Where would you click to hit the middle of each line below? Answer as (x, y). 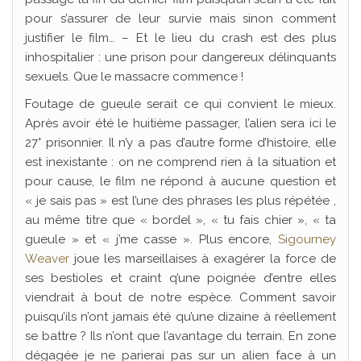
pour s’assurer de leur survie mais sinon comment (180, 19)
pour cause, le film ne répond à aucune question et (180, 181)
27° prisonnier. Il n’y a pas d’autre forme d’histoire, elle (180, 143)
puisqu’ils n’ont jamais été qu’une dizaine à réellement (180, 317)
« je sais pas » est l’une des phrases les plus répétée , (180, 201)
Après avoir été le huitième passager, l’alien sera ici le (180, 123)
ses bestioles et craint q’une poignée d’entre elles (180, 278)
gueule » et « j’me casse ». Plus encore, (151, 239)
